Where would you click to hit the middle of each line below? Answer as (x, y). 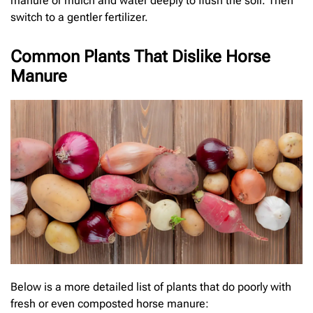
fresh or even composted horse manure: (110, 304)
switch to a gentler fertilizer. (79, 17)
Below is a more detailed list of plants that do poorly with (151, 287)
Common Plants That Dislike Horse (140, 56)
